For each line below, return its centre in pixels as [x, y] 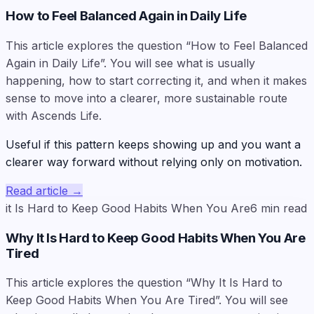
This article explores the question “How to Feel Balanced [157, 46]
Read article [37, 191]
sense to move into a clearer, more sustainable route [146, 98]
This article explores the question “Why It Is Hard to [144, 283]
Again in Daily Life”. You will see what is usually [130, 63]
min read [284, 208]
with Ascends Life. [54, 116]
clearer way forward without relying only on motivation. [154, 162]
